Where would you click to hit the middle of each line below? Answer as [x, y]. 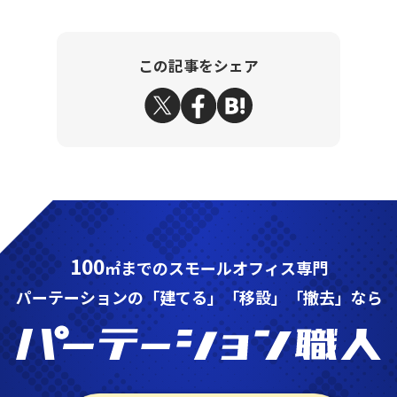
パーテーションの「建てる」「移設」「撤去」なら [199, 297]
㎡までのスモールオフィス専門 [216, 268]
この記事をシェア [198, 66]
